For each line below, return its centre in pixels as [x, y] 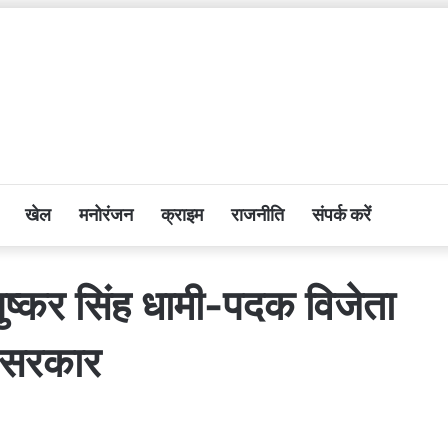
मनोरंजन [106, 214]
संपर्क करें [342, 214]
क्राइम [182, 214]
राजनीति [258, 214]
